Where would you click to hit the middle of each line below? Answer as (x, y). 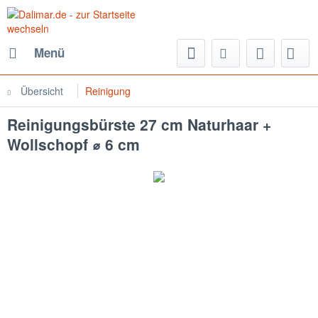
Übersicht (42, 91)
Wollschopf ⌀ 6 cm (73, 144)
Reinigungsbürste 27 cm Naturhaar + (139, 124)
